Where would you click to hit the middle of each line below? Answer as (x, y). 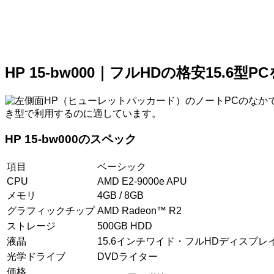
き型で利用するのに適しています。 (83, 113)
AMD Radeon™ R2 (139, 211)
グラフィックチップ (51, 211)
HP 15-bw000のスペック (71, 139)
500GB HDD (125, 226)
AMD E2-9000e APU (142, 182)
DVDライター (128, 257)
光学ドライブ (36, 257)
